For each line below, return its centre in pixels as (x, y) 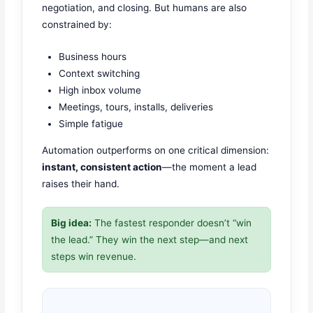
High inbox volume (100, 90)
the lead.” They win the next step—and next (150, 240)
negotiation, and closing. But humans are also (145, 8)
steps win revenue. (94, 257)
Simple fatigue (91, 123)
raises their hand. (81, 183)
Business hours (93, 56)
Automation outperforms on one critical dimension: (156, 150)
